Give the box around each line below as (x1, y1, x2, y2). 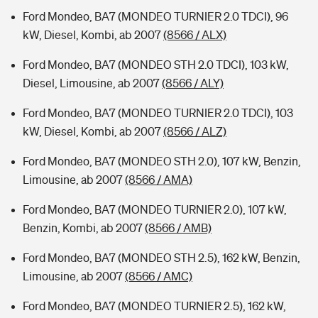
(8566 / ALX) (163, 28, 226, 41)
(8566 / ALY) (162, 77, 224, 89)
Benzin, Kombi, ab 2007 (23, 221, 145, 234)
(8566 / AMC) (125, 270, 192, 283)
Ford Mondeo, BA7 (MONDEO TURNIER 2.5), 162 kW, (23, 300, 286, 312)
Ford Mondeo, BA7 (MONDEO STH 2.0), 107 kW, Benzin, (23, 155, 301, 168)
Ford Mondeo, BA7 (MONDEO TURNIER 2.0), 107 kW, (23, 203, 287, 216)
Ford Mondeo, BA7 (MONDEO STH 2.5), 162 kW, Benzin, (23, 251, 300, 264)
